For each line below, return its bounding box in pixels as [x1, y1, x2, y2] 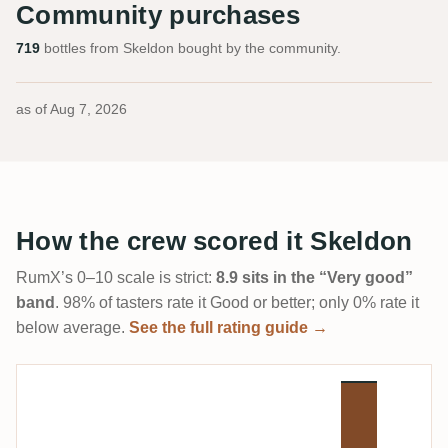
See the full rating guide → [129, 318, 328, 336]
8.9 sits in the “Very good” [216, 268, 413, 286]
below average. [16, 318, 129, 336]
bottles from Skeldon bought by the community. [40, 39, 341, 56]
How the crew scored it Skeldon [16, 225, 413, 256]
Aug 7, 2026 [50, 101, 127, 117]
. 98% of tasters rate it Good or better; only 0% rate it [55, 293, 419, 311]
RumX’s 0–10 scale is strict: [16, 268, 216, 286]
